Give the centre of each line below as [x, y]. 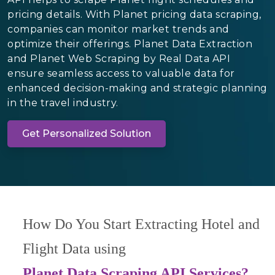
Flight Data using [74, 248]
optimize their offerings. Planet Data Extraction [130, 44]
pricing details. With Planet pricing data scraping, [134, 14]
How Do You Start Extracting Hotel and [141, 224]
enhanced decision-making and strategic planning [137, 88]
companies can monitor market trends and [118, 29]
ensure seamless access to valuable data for [121, 73]
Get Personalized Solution [87, 133]
